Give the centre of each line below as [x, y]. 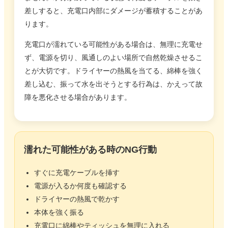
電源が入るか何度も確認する [80, 186]
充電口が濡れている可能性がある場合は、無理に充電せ [113, 44]
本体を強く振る [59, 212]
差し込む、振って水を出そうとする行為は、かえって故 [113, 84]
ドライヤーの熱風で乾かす [77, 199]
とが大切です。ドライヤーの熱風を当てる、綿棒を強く [113, 70]
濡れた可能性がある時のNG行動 [90, 149]
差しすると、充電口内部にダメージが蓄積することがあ [113, 10]
